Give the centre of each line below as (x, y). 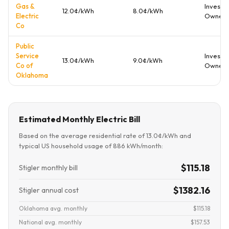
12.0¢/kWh (78, 11)
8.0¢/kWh (148, 11)
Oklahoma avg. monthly (53, 208)
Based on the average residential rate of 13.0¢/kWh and (105, 135)
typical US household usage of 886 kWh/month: (91, 146)
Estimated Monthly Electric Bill (79, 119)
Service (27, 56)
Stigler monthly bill (48, 168)
